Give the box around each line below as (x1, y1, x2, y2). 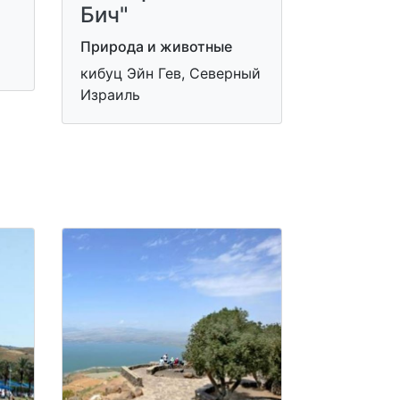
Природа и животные (79, 37, 232, 55)
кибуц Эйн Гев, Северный (79, 64, 261, 82)
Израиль (79, 86, 140, 104)
